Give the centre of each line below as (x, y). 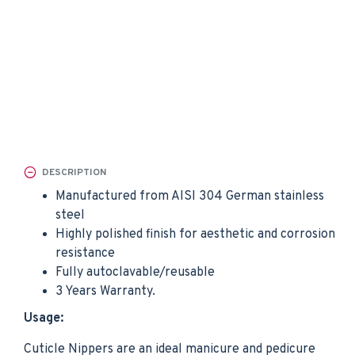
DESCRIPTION (74, 172)
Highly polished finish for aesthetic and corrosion (195, 235)
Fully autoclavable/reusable (135, 273)
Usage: (44, 319)
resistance (85, 254)
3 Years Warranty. (105, 292)
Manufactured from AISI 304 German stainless (190, 197)
